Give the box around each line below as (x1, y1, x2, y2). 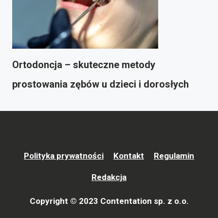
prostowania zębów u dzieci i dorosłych (12, 78, 189, 91)
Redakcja (91, 172, 127, 182)
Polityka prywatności (24, 151, 104, 161)
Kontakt (113, 151, 144, 161)
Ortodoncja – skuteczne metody (12, 59, 155, 71)
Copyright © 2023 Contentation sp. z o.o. (29, 196, 189, 206)
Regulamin (154, 151, 194, 161)
